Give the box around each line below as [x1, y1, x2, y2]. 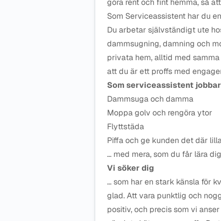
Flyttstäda [107, 121, 144, 132]
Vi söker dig [107, 163, 154, 173]
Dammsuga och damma [107, 94, 193, 104]
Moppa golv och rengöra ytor [107, 108, 212, 118]
